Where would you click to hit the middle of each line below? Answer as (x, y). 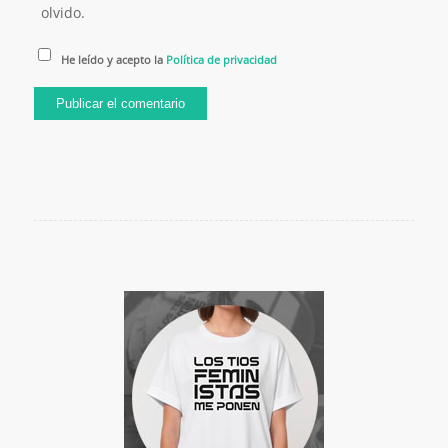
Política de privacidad (222, 60)
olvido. (62, 13)
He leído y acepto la (114, 60)
